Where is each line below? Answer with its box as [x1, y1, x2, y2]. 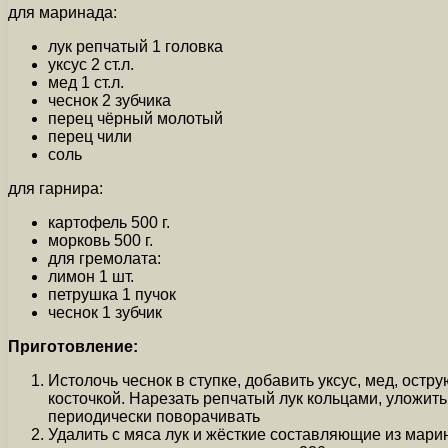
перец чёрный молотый [48, 109, 223, 127]
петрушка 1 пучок [48, 285, 176, 303]
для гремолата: [48, 249, 161, 267]
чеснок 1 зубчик [48, 303, 162, 321]
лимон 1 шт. [48, 267, 134, 285]
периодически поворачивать [48, 407, 260, 425]
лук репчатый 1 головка [48, 37, 223, 55]
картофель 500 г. [48, 213, 170, 231]
